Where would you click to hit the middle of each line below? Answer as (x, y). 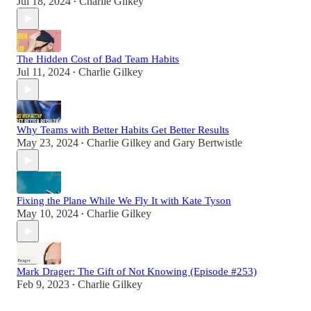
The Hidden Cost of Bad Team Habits (98, 59)
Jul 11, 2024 (43, 72)
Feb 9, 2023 (43, 285)
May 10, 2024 (48, 214)
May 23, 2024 (48, 143)
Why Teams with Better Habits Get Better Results (123, 130)
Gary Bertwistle (208, 143)
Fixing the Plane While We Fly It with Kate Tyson (124, 201)
